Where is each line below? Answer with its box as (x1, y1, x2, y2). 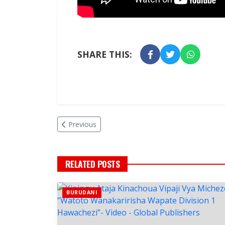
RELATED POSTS (65, 157, 120, 171)
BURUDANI (66, 189, 97, 196)
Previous (68, 120, 96, 130)
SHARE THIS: (77, 48, 132, 61)
